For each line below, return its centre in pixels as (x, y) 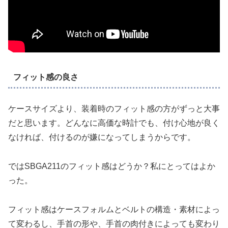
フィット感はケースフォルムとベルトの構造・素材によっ (114, 209)
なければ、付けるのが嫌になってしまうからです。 (102, 137)
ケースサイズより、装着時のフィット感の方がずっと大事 (114, 109)
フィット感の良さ (46, 77)
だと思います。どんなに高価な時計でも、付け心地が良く (114, 123)
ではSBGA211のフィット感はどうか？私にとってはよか (112, 166)
